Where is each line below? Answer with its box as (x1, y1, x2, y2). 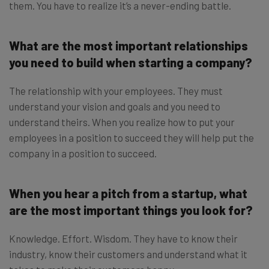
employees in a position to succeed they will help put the (9, 131, 254, 144)
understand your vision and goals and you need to (9, 100, 220, 113)
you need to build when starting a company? (9, 55, 252, 70)
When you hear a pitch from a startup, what (9, 186, 247, 201)
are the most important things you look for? (9, 203, 253, 218)
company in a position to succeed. (9, 147, 157, 160)
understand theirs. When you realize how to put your (9, 116, 235, 128)
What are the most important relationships (9, 38, 248, 53)
